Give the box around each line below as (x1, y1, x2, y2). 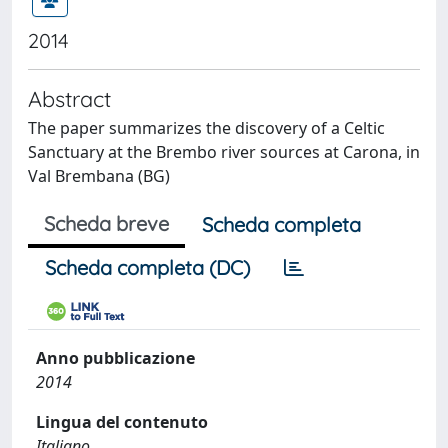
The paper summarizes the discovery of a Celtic (28, 117, 385, 139)
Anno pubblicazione (36, 347, 195, 369)
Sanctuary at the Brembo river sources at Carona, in (28, 141, 420, 163)
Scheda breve (44, 211, 169, 236)
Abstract (28, 85, 111, 112)
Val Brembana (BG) (28, 165, 170, 187)
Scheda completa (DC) (45, 255, 250, 280)
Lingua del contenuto (36, 411, 208, 433)
